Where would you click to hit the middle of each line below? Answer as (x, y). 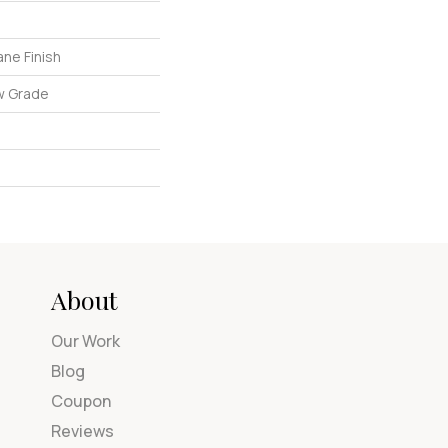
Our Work (85, 341)
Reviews (82, 431)
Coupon (81, 401)
